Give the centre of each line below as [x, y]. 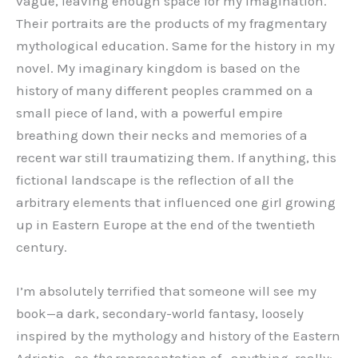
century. [42, 247]
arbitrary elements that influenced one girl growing [176, 202]
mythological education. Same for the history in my [175, 45]
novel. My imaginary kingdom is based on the [158, 68]
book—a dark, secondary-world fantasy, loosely [160, 313]
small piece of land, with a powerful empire [149, 112]
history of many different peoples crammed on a [165, 90]
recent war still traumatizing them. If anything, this [176, 157]
